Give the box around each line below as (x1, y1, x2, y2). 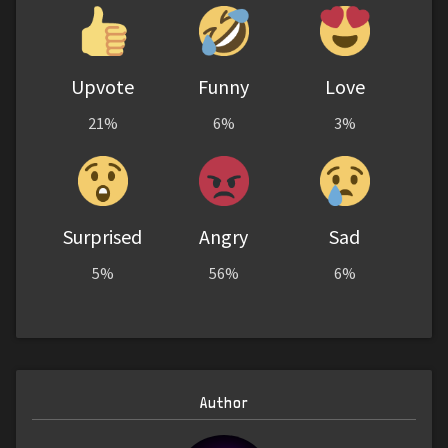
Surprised (63, 224, 143, 250)
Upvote (71, 74, 135, 100)
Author (199, 393, 249, 413)
